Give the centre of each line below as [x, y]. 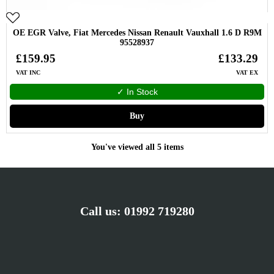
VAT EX [247, 73]
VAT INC [28, 73]
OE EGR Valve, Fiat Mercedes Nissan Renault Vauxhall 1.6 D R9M [137, 33]
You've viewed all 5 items [137, 147]
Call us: [102, 211]
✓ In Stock [137, 92]
